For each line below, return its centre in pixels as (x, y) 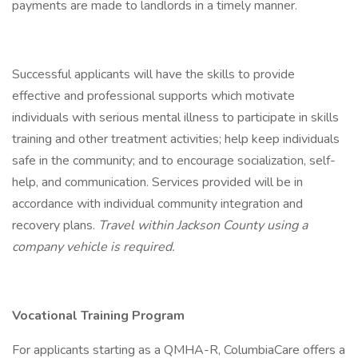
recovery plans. (55, 225)
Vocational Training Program (98, 316)
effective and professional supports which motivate (153, 96)
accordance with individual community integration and (157, 204)
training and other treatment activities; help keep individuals (176, 139)
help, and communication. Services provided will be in (157, 182)
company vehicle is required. (93, 247)
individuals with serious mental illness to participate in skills (175, 117)
